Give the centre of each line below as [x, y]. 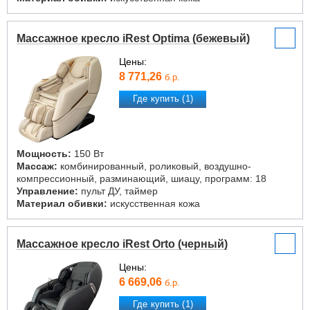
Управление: [47, 191]
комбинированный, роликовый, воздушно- [154, 166]
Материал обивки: [62, 203]
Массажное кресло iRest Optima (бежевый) [133, 38]
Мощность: [44, 154]
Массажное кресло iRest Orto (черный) [122, 244]
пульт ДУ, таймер [118, 191]
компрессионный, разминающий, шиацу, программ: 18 [142, 179]
